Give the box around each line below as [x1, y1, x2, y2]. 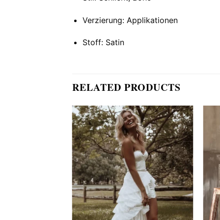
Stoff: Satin [82, 37, 124, 48]
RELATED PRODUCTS [72, 80, 181, 95]
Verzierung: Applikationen [82, 15, 178, 25]
